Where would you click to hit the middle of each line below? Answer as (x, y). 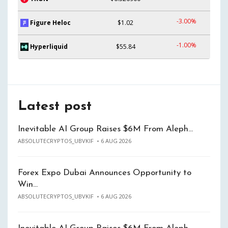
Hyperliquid (49, 46)
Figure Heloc (50, 22)
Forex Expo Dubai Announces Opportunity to (105, 173)
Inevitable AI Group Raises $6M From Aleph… (105, 129)
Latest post (55, 107)
